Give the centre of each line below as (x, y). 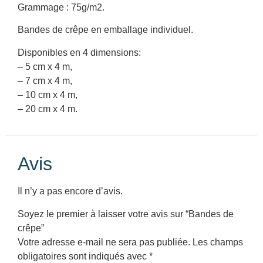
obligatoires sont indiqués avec (83, 256)
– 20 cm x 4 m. (48, 109)
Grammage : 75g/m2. (61, 8)
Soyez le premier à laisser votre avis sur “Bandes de (126, 214)
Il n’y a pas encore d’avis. (70, 191)
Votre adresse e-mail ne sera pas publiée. (104, 242)
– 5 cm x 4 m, (45, 66)
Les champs (218, 242)
